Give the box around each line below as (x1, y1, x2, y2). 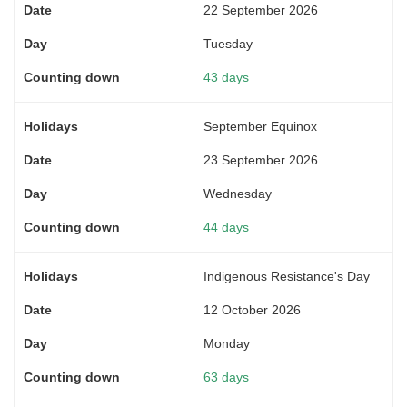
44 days (203, 219, 249, 234)
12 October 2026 (203, 302, 301, 317)
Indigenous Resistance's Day (203, 268, 370, 283)
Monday (203, 335, 250, 351)
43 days (203, 69, 249, 84)
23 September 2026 (203, 152, 318, 167)
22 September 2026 (203, 2, 318, 17)
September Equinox (203, 118, 317, 134)
